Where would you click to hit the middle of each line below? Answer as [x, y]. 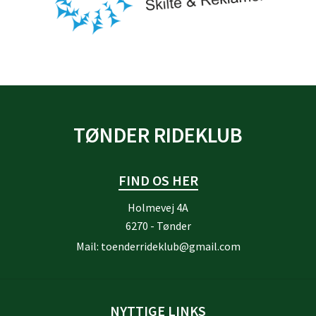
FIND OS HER [158, 180]
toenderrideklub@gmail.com [170, 246]
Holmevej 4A [158, 207]
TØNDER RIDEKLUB [158, 135]
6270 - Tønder [158, 226]
